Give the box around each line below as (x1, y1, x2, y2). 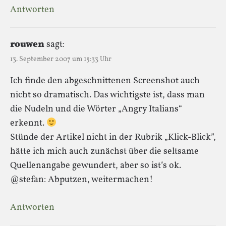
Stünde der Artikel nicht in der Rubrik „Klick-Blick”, (10, 131, 216, 144)
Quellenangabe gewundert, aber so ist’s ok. (10, 159, 181, 172)
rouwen (10, 38, 44, 51)
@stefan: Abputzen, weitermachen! (10, 173, 153, 186)
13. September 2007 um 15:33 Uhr (10, 54, 111, 64)
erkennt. (10, 117, 46, 130)
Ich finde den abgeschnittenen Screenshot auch (10, 74, 200, 87)
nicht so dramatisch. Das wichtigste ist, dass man (10, 88, 205, 101)
